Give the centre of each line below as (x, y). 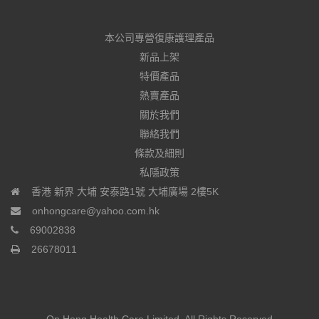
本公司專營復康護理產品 (159, 38)
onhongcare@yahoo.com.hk (96, 211)
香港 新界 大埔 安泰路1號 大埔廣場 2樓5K (125, 192)
